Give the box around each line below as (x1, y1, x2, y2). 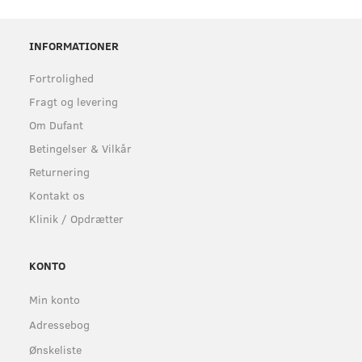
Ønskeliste (29, 341, 82, 357)
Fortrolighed (29, 69, 94, 86)
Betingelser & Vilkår (29, 140, 132, 156)
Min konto (29, 291, 80, 307)
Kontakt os (29, 187, 85, 203)
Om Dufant (29, 116, 83, 133)
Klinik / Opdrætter (29, 210, 124, 226)
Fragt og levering (29, 93, 118, 109)
